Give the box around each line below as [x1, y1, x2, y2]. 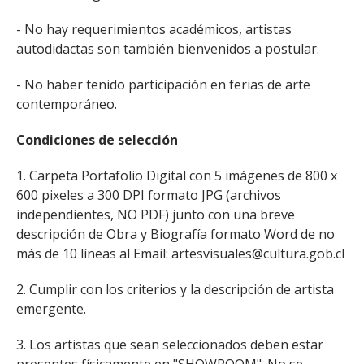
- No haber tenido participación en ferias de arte [16, 76, 310, 93]
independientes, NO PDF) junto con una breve [16, 206, 295, 223]
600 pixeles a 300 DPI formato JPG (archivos [16, 186, 281, 204]
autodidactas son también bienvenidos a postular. [16, 40, 319, 58]
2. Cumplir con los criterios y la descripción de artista [16, 280, 334, 298]
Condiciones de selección [16, 131, 178, 149]
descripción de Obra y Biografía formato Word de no [16, 225, 335, 243]
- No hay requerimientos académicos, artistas [16, 20, 292, 38]
